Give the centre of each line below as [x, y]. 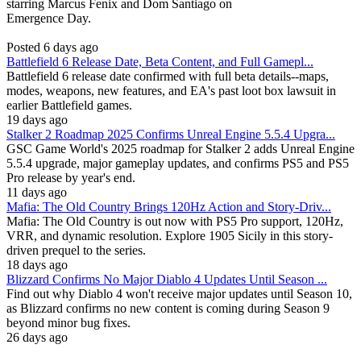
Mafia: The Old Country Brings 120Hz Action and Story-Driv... [169, 207]
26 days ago [37, 338]
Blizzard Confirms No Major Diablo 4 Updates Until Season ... [167, 280]
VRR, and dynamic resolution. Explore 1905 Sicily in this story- [170, 236]
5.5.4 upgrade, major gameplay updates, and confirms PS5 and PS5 [178, 164]
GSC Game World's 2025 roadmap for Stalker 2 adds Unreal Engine [180, 149]
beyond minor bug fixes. [68, 323]
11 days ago [37, 193]
